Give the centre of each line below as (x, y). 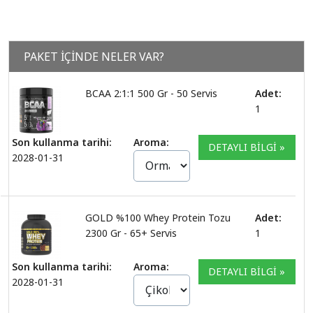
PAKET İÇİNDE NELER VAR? (94, 56)
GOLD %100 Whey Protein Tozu (158, 217)
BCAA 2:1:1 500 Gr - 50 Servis (151, 93)
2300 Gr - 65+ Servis (131, 233)
